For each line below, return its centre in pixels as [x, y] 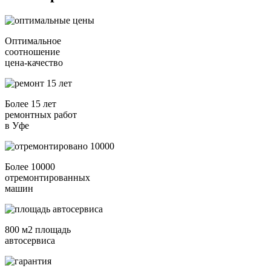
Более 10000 [30, 166]
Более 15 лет [31, 103]
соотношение [32, 51]
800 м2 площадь [38, 229]
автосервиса [30, 240]
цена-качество [34, 62]
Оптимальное [33, 41]
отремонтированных [47, 177]
